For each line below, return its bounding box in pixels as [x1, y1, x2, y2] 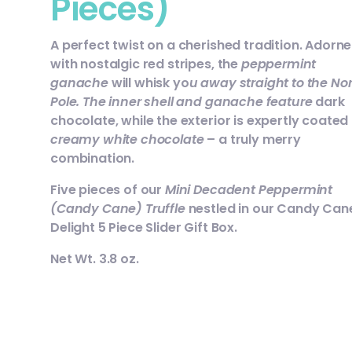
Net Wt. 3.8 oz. [50, 250, 139, 269]
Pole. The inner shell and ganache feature [50, 93, 313, 112]
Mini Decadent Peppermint [164, 181, 333, 200]
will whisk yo [108, 74, 189, 93]
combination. [50, 149, 135, 168]
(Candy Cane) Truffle [50, 200, 189, 218]
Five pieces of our [50, 181, 165, 200]
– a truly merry [203, 130, 301, 149]
